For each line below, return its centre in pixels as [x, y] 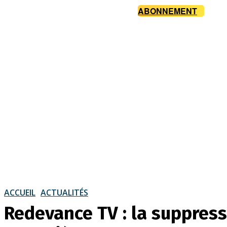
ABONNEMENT [167, 11]
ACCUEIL [20, 192]
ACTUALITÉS [64, 192]
